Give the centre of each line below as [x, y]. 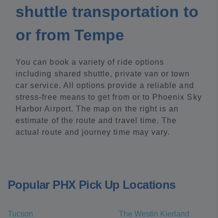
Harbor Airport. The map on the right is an [97, 109]
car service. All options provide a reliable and [105, 85]
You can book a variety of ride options [90, 62]
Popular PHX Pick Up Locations [92, 185]
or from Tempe [70, 35]
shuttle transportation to [107, 12]
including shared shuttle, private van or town [103, 74]
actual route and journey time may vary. [93, 132]
